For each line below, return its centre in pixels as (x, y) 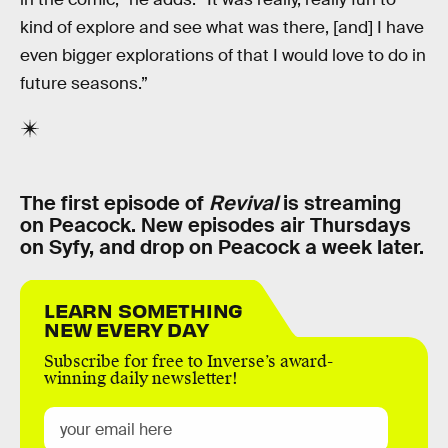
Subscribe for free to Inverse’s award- (188, 361)
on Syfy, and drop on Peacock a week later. (222, 247)
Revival (243, 203)
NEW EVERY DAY (126, 328)
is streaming (339, 203)
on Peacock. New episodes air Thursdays (215, 225)
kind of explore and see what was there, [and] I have (222, 28)
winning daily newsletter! (141, 378)
